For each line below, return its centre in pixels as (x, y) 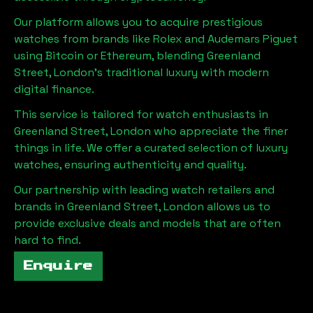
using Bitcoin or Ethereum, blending (109, 56)
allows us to (239, 206)
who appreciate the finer (219, 131)
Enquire (58, 266)
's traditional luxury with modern (182, 72)
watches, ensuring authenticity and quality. (130, 165)
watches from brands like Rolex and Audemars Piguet (156, 39)
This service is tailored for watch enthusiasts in (141, 114)
